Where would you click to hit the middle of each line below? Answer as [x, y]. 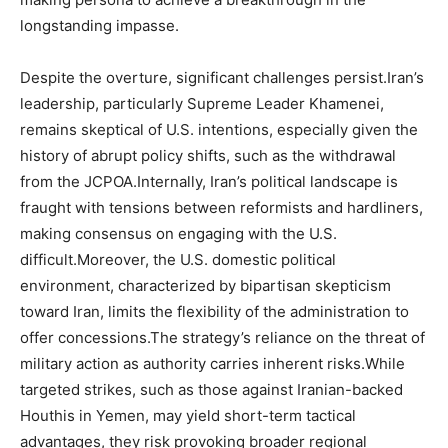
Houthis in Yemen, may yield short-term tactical [188, 415]
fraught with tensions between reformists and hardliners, [221, 207]
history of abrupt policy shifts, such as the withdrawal [208, 155]
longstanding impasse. [99, 25]
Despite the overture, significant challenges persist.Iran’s [222, 77]
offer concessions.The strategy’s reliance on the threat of [222, 337]
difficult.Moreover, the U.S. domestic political [178, 259]
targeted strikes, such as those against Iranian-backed [211, 389]
